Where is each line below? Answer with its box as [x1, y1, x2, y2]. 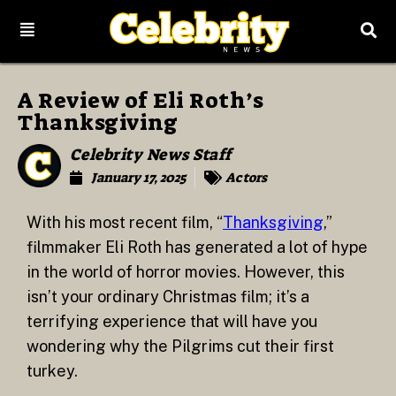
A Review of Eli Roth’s [18, 86, 263, 116]
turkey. [27, 362, 78, 381]
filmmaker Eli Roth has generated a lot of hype [27, 238, 368, 257]
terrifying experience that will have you [27, 312, 317, 331]
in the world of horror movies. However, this [27, 263, 345, 282]
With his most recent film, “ [27, 213, 223, 232]
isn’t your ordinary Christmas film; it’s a [27, 287, 309, 307]
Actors [225, 169, 267, 187]
